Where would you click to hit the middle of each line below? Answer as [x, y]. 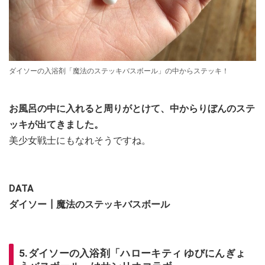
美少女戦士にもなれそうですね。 [80, 140]
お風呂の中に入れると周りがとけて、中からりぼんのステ [132, 108]
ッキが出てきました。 [56, 124]
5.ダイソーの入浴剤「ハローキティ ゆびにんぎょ [132, 253]
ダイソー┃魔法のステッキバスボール [89, 204]
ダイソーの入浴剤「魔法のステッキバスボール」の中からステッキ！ [119, 71]
